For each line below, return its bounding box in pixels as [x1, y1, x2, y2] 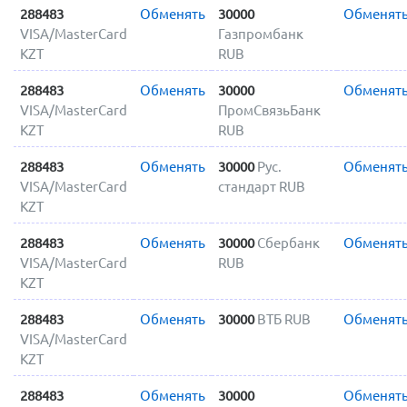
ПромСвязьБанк [217, 102, 321, 118]
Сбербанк [256, 234, 320, 251]
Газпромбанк [217, 25, 303, 42]
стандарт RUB [217, 178, 305, 194]
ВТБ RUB [256, 311, 311, 327]
